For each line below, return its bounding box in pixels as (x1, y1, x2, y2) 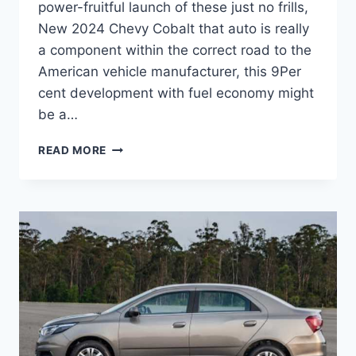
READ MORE (38, 144, 107, 157)
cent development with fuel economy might (38, 85, 314, 102)
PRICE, (106, 240, 145, 253)
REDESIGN (106, 257, 164, 270)
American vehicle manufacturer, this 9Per (38, 64, 301, 80)
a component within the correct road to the (38, 42, 311, 59)
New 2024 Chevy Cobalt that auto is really (38, 21, 309, 37)
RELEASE (106, 207, 157, 220)
